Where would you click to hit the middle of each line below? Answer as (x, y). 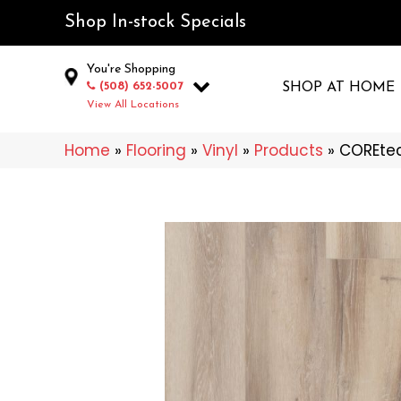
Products (289, 150)
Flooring (156, 150)
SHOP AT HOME (338, 88)
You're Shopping (131, 70)
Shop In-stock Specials (155, 22)
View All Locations (133, 105)
